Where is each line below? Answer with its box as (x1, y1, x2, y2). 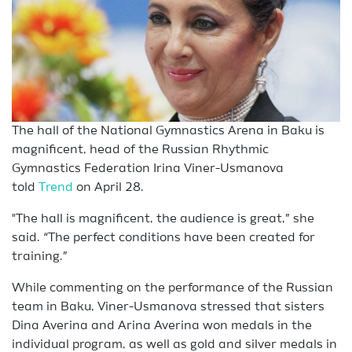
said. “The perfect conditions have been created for (12, 232, 315, 244)
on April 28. (73, 181, 144, 194)
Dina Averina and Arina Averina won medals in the (12, 320, 312, 332)
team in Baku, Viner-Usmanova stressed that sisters (12, 301, 324, 313)
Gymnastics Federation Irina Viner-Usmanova (12, 163, 284, 175)
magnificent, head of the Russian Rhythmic (12, 144, 269, 156)
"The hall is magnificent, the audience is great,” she (12, 213, 314, 225)
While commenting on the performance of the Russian (12, 282, 333, 295)
